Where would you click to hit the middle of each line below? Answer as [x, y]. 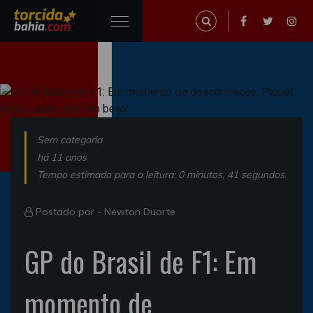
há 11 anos [62, 157]
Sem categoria [70, 140]
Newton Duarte [140, 212]
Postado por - [68, 212]
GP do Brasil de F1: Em [140, 261]
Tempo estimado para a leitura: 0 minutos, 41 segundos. [162, 175]
